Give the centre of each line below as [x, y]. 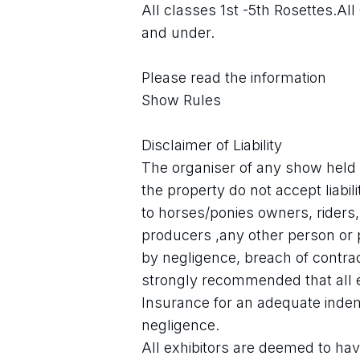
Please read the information [234, 78]
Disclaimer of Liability [212, 145]
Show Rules [181, 100]
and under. [178, 33]
